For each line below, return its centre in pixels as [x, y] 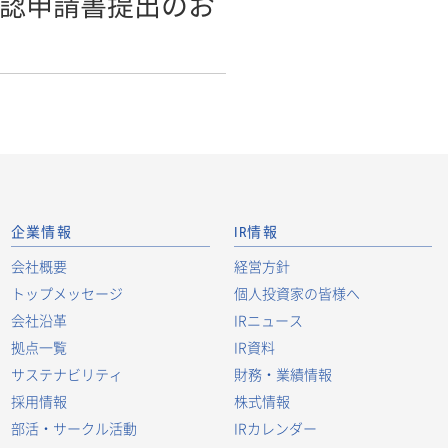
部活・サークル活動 [73, 428]
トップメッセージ [66, 293]
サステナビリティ [66, 374]
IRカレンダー [275, 428]
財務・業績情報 [282, 374]
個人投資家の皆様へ [296, 293]
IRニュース [268, 320]
